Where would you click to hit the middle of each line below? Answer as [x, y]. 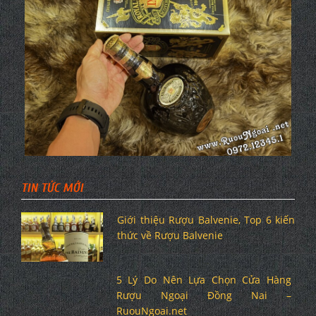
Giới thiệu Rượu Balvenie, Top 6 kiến [206, 219]
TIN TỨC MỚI [52, 188]
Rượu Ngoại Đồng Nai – [203, 295]
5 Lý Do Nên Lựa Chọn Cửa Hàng [203, 279]
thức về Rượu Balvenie [170, 235]
